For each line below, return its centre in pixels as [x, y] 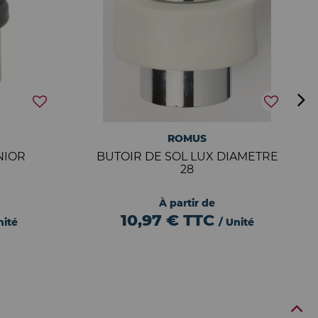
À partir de [187, 203]
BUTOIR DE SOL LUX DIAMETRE [187, 157]
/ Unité [236, 222]
